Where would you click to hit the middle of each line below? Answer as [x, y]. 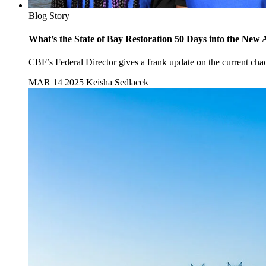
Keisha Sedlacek [117, 83]
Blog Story [49, 15]
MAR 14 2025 [56, 83]
